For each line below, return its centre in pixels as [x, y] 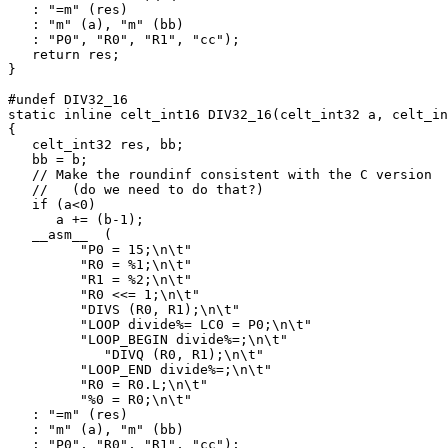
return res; [64, 55]
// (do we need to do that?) [136, 190]
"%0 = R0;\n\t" [100, 400]
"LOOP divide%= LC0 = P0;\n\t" [160, 325]
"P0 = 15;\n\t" [100, 250]
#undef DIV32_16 [68, 100]
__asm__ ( [60, 235]
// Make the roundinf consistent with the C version [224, 175]
